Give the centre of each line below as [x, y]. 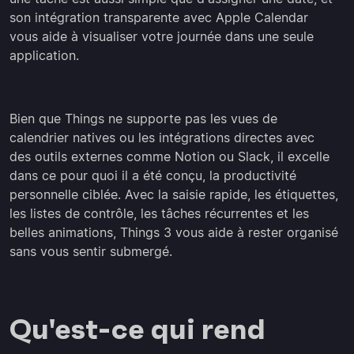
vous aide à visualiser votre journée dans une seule [162, 37]
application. [44, 56]
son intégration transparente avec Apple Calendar [159, 18]
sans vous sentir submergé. [91, 252]
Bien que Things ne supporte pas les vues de [143, 119]
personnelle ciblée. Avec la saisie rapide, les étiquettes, [174, 195]
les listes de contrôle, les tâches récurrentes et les [159, 214]
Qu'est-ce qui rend [137, 330]
